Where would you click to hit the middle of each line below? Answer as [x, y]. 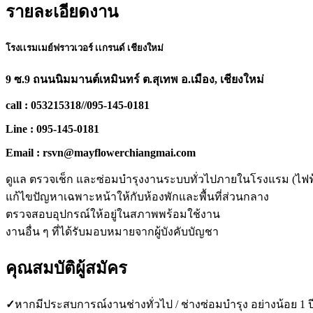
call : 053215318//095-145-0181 [78, 105]
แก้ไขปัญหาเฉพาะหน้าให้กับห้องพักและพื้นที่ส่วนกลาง [137, 197]
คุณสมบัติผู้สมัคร [66, 269]
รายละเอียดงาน [62, 12]
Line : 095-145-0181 [52, 129]
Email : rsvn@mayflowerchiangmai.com [101, 153]
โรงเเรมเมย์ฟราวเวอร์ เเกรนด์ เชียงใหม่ [85, 48]
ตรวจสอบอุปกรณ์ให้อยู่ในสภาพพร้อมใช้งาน [113, 214]
